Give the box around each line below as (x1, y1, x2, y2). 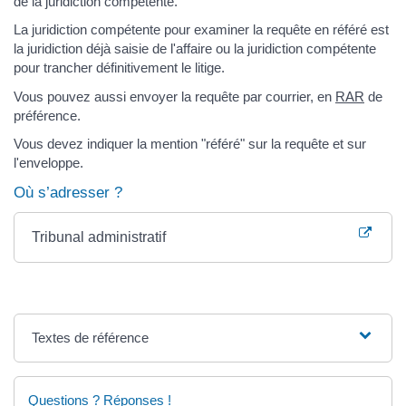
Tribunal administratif (32, 228, 167, 245)
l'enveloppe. (14, 155, 83, 170)
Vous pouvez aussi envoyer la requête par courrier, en (14, 88, 335, 104)
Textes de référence (32, 329, 150, 345)
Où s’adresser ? (14, 183, 122, 201)
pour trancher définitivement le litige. (14, 60, 225, 75)
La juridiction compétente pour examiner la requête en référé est (14, 22, 389, 37)
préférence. (14, 107, 81, 123)
